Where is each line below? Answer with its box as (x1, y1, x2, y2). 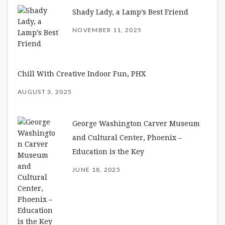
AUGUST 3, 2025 (18, 87, 72, 95)
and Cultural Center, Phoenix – (72, 133, 182, 142)
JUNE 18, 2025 (72, 165, 121, 173)
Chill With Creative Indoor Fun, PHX (18, 69, 146, 78)
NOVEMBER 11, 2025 (72, 26, 142, 34)
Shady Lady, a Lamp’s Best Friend (72, 8, 188, 16)
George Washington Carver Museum (72, 119, 200, 128)
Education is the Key (72, 147, 144, 156)
